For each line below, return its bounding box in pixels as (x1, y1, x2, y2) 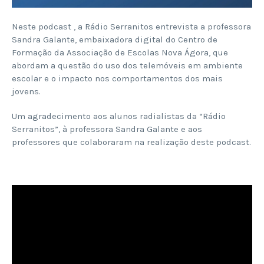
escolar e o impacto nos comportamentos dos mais (12, 73, 223, 84)
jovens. (12, 86, 41, 97)
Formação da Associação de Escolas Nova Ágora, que (12, 47, 228, 58)
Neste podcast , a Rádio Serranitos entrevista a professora (12, 21, 251, 32)
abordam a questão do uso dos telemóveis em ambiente (12, 60, 243, 71)
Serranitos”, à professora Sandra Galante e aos (12, 124, 202, 135)
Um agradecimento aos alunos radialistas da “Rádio (12, 111, 226, 122)
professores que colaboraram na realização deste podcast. (12, 137, 251, 148)
